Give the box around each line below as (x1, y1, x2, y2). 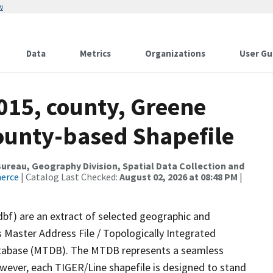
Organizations (145, 48, 205, 59)
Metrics (80, 48, 111, 59)
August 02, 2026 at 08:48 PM (119, 171, 238, 183)
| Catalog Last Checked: (19, 171, 119, 183)
